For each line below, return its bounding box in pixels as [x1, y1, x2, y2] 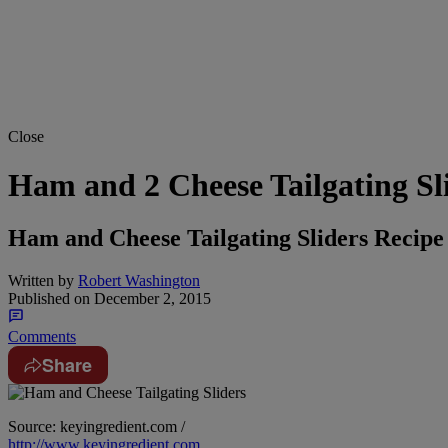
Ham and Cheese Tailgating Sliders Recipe [8, 225, 444, 252]
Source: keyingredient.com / [8, 418, 185, 436]
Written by [8, 272, 74, 290]
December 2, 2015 [90, 290, 211, 308]
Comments [8, 328, 76, 346]
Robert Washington [78, 272, 200, 290]
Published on [8, 290, 90, 308]
